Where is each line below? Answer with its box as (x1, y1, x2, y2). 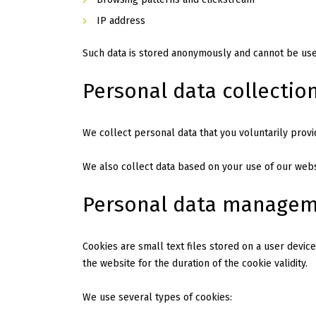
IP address (97, 15, 145, 28)
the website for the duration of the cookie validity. (83, 257, 308, 270)
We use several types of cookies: (83, 291, 232, 304)
